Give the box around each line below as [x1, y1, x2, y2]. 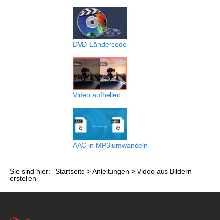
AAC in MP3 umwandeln [72, 141, 148, 149]
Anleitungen [92, 167, 129, 175]
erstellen [10, 174, 36, 182]
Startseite [55, 167, 85, 175]
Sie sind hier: [10, 167, 52, 175]
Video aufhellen [72, 90, 121, 99]
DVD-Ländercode [72, 40, 127, 48]
